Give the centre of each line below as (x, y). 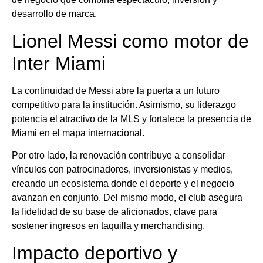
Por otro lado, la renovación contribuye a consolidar (119, 156)
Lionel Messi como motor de (130, 41)
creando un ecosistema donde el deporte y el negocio (123, 184)
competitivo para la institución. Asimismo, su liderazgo (124, 104)
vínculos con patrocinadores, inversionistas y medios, (122, 170)
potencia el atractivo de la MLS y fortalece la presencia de (131, 119)
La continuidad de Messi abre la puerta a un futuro (116, 90)
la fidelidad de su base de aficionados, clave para (114, 212)
